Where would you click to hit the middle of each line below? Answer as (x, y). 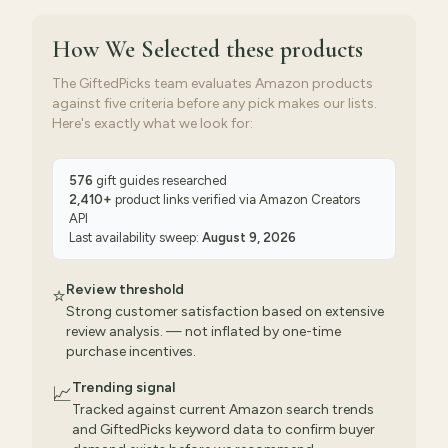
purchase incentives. (131, 351)
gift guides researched (160, 180)
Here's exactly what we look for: (152, 123)
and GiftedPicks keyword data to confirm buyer (223, 429)
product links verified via (185, 199)
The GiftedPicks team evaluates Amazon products (212, 83)
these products (294, 49)
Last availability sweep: (135, 237)
